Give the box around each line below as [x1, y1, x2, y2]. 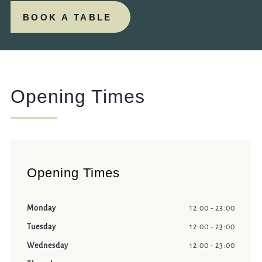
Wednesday [26, 242, 68, 250]
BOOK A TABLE [22, 12, 112, 22]
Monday [26, 204, 56, 213]
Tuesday [26, 223, 56, 232]
